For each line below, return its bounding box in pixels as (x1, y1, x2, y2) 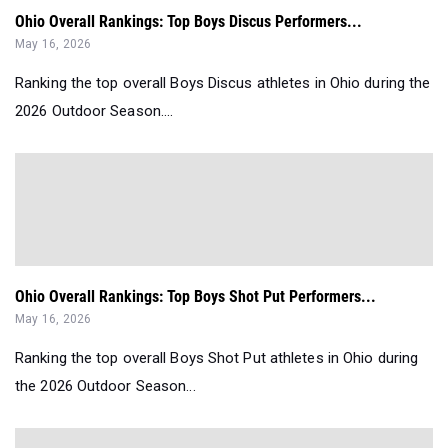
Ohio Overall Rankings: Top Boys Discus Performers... (15, 12, 362, 32)
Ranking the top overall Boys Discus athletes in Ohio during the (15, 74, 431, 93)
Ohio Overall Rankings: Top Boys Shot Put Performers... (15, 287, 376, 307)
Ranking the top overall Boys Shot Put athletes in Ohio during (15, 349, 419, 368)
